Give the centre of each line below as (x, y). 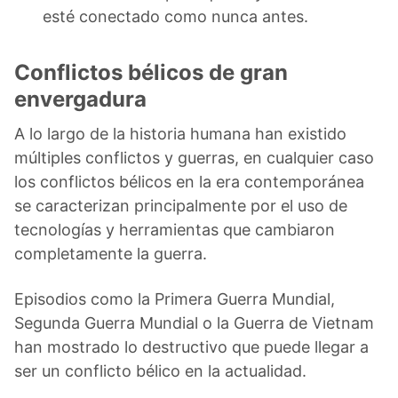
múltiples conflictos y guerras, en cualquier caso (194, 157)
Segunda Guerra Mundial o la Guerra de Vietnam (194, 322)
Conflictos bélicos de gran (151, 72)
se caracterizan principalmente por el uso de (181, 205)
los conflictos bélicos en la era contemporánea (189, 181)
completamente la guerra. (111, 253)
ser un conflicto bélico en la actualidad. (160, 370)
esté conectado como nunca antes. (175, 16)
